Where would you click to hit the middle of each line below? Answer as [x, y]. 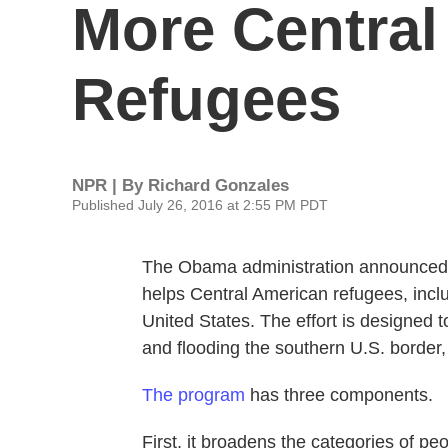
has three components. [339, 395]
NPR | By [110, 185]
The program [193, 395]
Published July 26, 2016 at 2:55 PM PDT [200, 205]
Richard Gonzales [218, 185]
